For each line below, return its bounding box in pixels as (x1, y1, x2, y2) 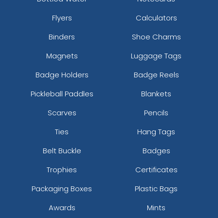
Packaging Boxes (32, 183, 92, 194)
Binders (49, 31, 75, 42)
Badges (142, 145, 170, 156)
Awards (48, 202, 75, 213)
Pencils (144, 107, 168, 118)
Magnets (46, 50, 78, 61)
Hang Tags (137, 126, 175, 137)
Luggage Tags (131, 50, 182, 61)
